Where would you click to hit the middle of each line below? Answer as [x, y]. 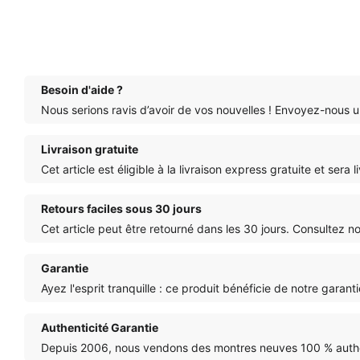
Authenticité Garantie [100, 327]
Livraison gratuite [90, 149]
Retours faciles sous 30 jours [121, 208]
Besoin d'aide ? [82, 89]
